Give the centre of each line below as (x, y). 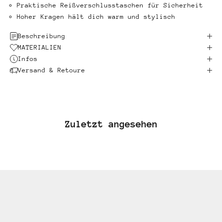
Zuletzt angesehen (111, 124)
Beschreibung (42, 36)
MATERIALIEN (40, 48)
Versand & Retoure (52, 70)
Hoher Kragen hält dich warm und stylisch (96, 17)
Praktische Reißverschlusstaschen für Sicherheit (110, 5)
